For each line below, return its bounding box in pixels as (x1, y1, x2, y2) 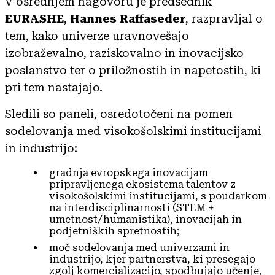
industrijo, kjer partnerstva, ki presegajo (49, 253, 255, 265)
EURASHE (5, 12, 64, 25)
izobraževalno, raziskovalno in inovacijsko (5, 46, 244, 60)
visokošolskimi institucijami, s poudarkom (49, 190, 267, 202)
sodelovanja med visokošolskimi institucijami (5, 124, 261, 137)
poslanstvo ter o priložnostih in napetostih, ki (5, 63, 261, 77)
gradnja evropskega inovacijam (49, 166, 208, 179)
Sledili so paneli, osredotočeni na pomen (5, 107, 233, 120)
